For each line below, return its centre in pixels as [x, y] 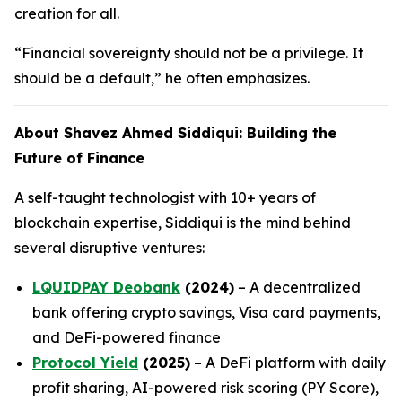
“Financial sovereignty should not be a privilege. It [189, 52]
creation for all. [67, 13]
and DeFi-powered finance [127, 337]
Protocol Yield [85, 362]
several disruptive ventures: [109, 247]
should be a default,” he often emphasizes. [162, 78]
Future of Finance [79, 157]
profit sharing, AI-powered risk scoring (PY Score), [205, 387]
